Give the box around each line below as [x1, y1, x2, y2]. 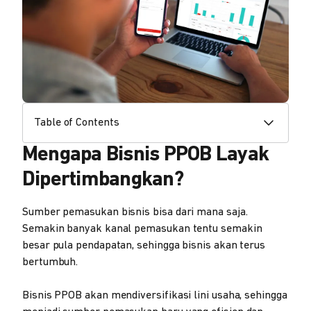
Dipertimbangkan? [22, 169, 183, 192]
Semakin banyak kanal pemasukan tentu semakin [22, 224, 262, 235]
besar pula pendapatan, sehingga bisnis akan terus [22, 240, 266, 252]
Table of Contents [34, 117, 119, 129]
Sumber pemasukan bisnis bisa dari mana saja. [22, 207, 248, 219]
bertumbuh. [22, 257, 78, 269]
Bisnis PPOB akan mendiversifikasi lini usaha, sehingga [22, 290, 287, 302]
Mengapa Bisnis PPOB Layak [22, 144, 269, 167]
